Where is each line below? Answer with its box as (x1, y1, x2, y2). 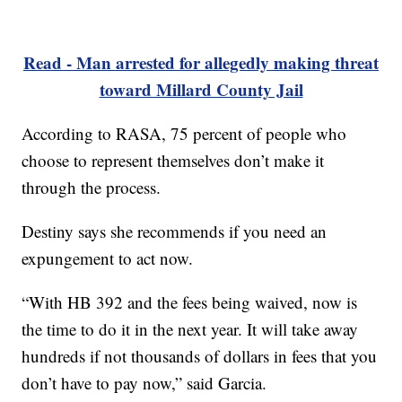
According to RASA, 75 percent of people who (22, 122, 347, 145)
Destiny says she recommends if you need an (22, 220, 328, 243)
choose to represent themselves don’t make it (22, 149, 325, 172)
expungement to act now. (22, 247, 194, 270)
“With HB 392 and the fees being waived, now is (22, 291, 358, 314)
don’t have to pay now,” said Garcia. (22, 371, 267, 395)
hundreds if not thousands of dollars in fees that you (22, 345, 378, 368)
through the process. (22, 176, 162, 199)
